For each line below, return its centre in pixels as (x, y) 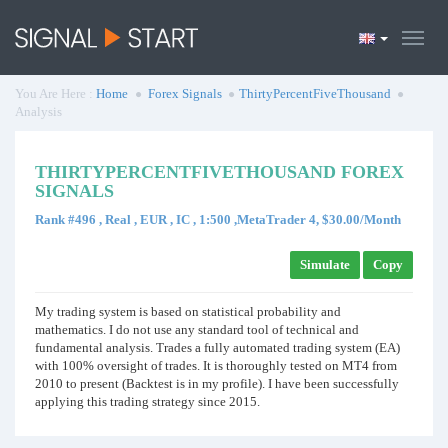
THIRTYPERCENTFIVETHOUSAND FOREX (219, 172)
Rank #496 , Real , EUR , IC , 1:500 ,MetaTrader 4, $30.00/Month (218, 219)
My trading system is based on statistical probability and (188, 311)
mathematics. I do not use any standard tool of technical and (197, 329)
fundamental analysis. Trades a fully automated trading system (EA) (217, 347)
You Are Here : (55, 93)
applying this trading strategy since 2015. (147, 401)
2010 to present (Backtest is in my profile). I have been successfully (217, 383)
